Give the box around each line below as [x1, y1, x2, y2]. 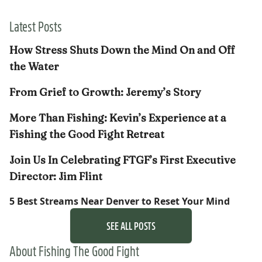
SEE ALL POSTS [106, 218, 156, 233]
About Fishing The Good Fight [9, 240, 139, 260]
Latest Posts [9, 16, 62, 35]
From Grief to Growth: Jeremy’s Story [9, 85, 201, 99]
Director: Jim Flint [9, 169, 102, 183]
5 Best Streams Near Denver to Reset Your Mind [9, 194, 230, 208]
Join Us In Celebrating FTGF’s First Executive [9, 153, 236, 167]
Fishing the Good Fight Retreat [9, 127, 164, 141]
